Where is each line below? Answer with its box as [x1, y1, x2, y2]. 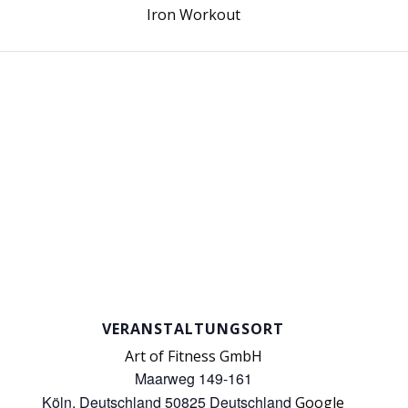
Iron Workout [146, 5, 240, 25]
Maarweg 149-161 [134, 368, 252, 389]
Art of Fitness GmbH [124, 346, 262, 366]
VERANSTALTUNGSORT [102, 319, 284, 339]
